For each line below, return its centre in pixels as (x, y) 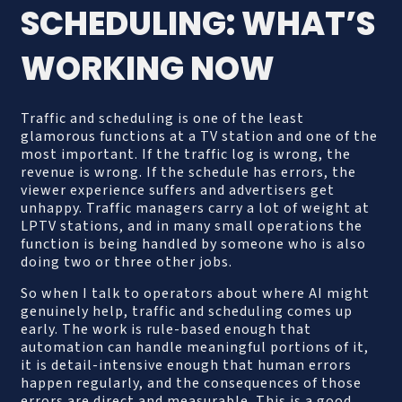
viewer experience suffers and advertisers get (178, 191)
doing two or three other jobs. (127, 262)
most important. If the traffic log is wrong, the (186, 155)
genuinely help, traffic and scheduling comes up (187, 311)
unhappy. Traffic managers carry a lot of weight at (196, 209)
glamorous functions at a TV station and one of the (200, 137)
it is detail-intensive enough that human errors (187, 365)
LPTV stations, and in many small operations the (192, 227)
